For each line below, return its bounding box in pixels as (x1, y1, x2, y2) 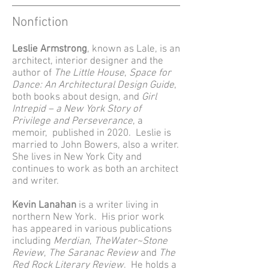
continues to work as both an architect (12, 163, 178, 175)
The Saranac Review (49, 247, 141, 259)
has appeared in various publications (12, 223, 172, 235)
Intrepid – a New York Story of (12, 103, 141, 115)
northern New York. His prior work (12, 211, 165, 223)
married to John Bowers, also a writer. (12, 139, 179, 151)
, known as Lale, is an (87, 43, 180, 55)
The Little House (54, 67, 124, 79)
